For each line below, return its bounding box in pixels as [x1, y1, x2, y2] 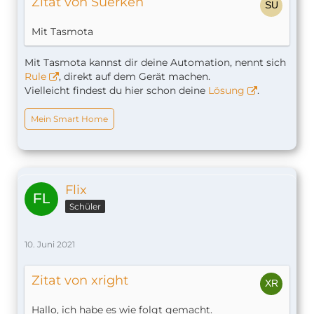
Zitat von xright [32, 273, 128, 289]
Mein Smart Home [31, 114, 108, 125]
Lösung [208, 84, 245, 97]
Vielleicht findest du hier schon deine [25, 84, 208, 97]
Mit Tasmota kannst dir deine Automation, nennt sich [25, 56, 286, 69]
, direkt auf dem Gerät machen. [59, 70, 210, 83]
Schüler [69, 201, 101, 212]
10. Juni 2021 [25, 239, 75, 250]
